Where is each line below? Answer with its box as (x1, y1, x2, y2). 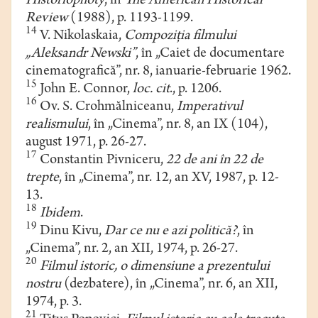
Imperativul (177, 100, 243, 116)
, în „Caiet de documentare (136, 47, 285, 62)
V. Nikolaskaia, (37, 29, 124, 45)
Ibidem (40, 207, 80, 222)
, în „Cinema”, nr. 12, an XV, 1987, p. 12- (59, 171, 279, 187)
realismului (26, 118, 88, 133)
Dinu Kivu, (37, 224, 104, 240)
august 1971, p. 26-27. (26, 136, 146, 151)
